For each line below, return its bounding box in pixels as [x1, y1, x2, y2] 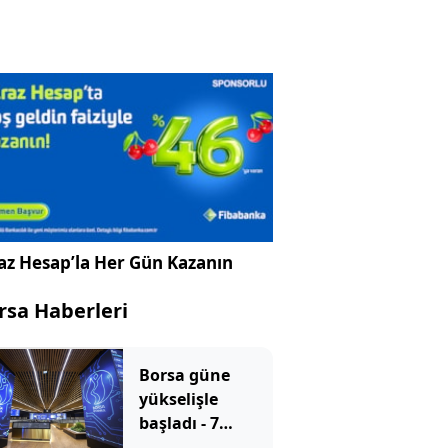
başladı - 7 [138, 412, 219, 435]
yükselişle [138, 388, 218, 411]
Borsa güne [138, 364, 230, 387]
